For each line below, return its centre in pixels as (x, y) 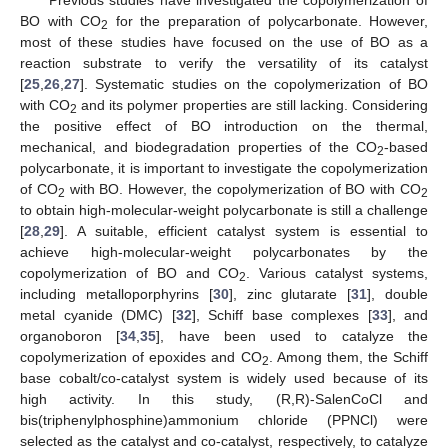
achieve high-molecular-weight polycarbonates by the (224, 251)
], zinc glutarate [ (290, 293)
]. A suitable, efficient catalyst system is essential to (244, 230)
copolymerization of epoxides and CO (141, 356)
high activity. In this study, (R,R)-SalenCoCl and (224, 398)
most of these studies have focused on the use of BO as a (224, 41)
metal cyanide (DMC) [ (98, 314)
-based (406, 146)
